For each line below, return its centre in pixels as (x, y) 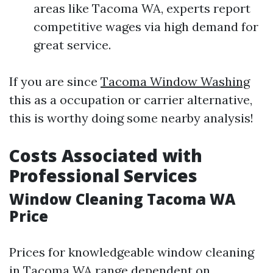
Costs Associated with (106, 156)
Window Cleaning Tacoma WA (122, 199)
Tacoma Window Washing (175, 82)
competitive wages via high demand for (146, 27)
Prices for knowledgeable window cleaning (132, 252)
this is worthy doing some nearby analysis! (131, 118)
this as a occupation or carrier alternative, (131, 100)
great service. (72, 45)
